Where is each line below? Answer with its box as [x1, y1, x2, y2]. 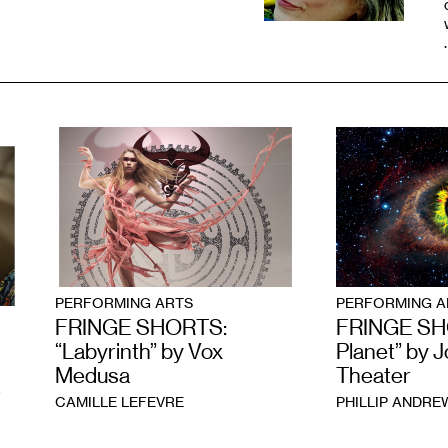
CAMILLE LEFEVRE [55, 393, 185, 411]
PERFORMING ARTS [55, 294, 194, 312]
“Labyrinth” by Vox [55, 339, 224, 365]
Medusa [55, 363, 131, 389]
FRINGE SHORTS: [55, 315, 228, 341]
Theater [335, 363, 411, 389]
